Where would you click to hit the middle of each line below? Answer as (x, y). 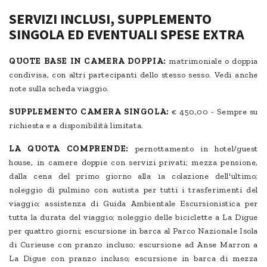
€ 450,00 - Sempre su (214, 112)
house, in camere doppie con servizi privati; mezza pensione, (133, 163)
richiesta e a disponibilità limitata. (76, 126)
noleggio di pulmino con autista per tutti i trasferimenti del (133, 190)
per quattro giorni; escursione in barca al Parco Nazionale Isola (133, 231)
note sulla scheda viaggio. (59, 89)
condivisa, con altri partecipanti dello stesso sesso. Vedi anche (133, 75)
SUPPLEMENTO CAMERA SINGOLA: (89, 112)
